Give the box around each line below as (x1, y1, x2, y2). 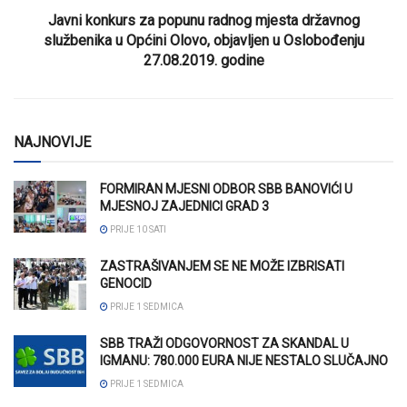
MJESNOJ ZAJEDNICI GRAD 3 (100, 198, 269, 213)
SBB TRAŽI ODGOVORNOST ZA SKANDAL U (100, 335, 349, 351)
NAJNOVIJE (14, 133, 91, 151)
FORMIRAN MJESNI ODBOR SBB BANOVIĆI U (100, 181, 352, 196)
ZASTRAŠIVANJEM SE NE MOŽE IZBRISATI (100, 258, 344, 273)
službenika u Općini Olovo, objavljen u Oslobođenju (43, 31, 364, 49)
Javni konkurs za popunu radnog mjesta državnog (47, 11, 360, 29)
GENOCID (100, 275, 152, 291)
